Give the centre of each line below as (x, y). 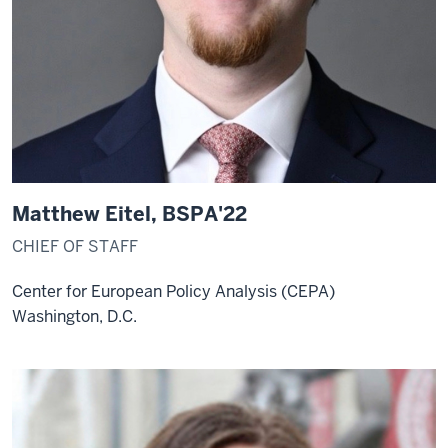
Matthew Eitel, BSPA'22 (129, 214)
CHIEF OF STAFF (75, 246)
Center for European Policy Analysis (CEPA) (173, 291)
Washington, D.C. (74, 316)
